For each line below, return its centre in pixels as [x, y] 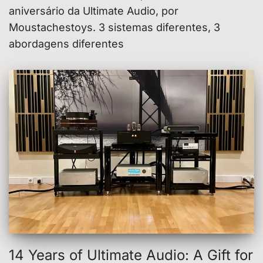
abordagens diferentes [66, 44]
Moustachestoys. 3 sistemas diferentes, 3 [114, 28]
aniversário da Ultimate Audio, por [94, 11]
